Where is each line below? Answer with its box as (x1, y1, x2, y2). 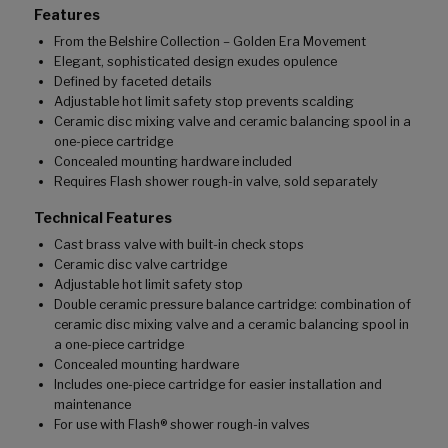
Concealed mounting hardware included (54, 154, 292, 170)
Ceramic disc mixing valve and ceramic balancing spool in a (54, 114, 411, 130)
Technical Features (34, 209, 172, 227)
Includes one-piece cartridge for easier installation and (54, 377, 382, 393)
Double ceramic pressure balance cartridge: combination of (54, 297, 411, 313)
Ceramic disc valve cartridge (54, 257, 227, 273)
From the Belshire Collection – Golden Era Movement (54, 34, 366, 50)
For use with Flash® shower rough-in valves (54, 417, 310, 433)
